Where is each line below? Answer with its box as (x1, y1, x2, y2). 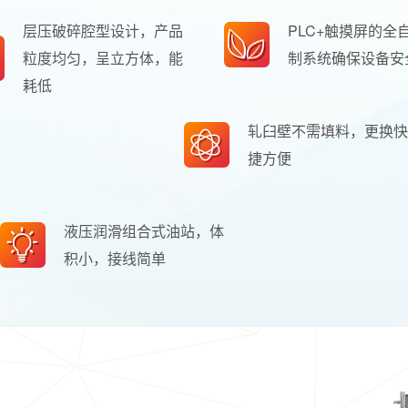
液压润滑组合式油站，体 (63, 219, 224, 241)
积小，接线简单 (63, 247, 166, 269)
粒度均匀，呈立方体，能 (23, 46, 184, 68)
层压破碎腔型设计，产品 (23, 19, 184, 41)
